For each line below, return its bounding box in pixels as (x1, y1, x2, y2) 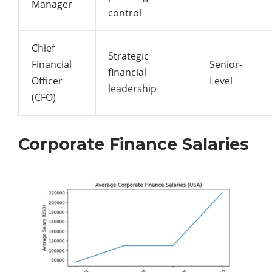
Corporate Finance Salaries (18, 134, 249, 154)
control (108, 5, 141, 19)
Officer (32, 73, 63, 87)
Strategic (108, 49, 149, 63)
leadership (108, 81, 157, 95)
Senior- (209, 57, 242, 71)
